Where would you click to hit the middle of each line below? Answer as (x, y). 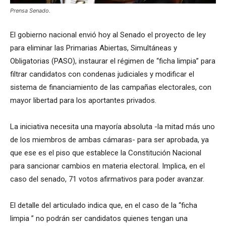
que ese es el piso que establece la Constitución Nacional (106, 153)
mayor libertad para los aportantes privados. (83, 101)
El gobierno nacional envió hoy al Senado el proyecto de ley (108, 35)
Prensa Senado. (30, 11)
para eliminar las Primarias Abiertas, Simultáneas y (94, 48)
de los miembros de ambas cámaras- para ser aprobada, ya (109, 140)
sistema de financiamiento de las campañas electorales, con (111, 88)
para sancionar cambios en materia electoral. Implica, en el (107, 166)
